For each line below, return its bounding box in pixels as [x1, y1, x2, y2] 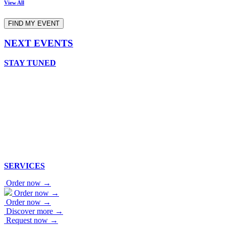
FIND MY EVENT [8, 19, 60, 27]
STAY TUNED [4, 58, 56, 67]
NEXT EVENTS [4, 38, 73, 49]
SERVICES [4, 161, 45, 170]
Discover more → [6, 206, 63, 215]
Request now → [6, 215, 58, 224]
